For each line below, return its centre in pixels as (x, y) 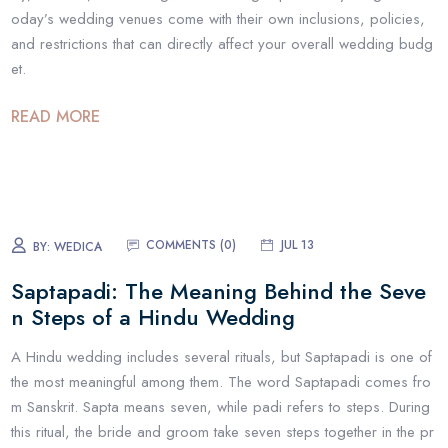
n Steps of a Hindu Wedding (153, 316)
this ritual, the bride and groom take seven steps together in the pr (223, 432)
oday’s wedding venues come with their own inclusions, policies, (218, 19)
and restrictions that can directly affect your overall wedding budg (222, 44)
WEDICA (78, 246)
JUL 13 (298, 244)
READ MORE (56, 116)
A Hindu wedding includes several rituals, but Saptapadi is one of (222, 357)
